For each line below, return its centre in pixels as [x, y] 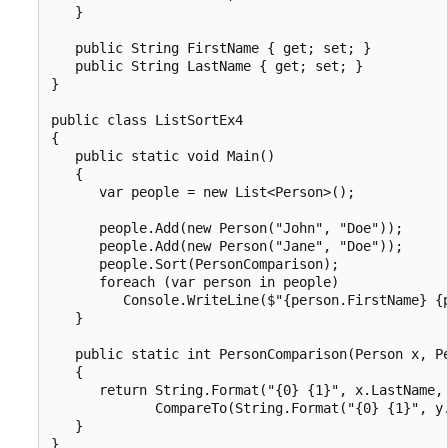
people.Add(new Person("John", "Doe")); [227, 227]
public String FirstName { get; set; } [211, 47]
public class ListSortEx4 [147, 119]
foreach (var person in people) [195, 281]
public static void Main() [163, 155]
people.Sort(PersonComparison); [195, 263]
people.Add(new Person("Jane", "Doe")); [227, 245]
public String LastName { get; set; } [207, 65]
